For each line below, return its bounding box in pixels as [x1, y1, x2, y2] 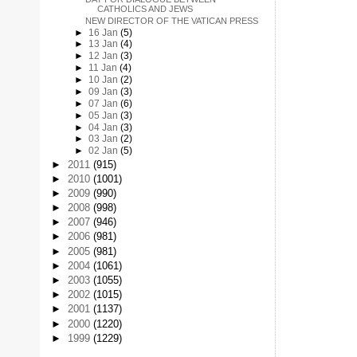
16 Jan [88, 27, 120, 37]
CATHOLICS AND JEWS [96, 3, 193, 14]
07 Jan [88, 98, 120, 108]
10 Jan [88, 75, 120, 85]
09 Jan [88, 86, 120, 96]
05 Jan [88, 110, 120, 120]
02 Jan [88, 146, 120, 156]
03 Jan [88, 134, 120, 144]
